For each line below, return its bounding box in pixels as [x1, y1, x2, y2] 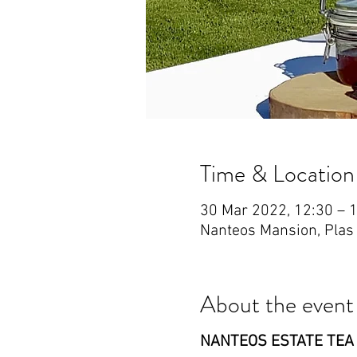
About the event [199, 288, 354, 321]
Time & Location [199, 157, 355, 190]
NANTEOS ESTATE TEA [199, 332, 354, 351]
